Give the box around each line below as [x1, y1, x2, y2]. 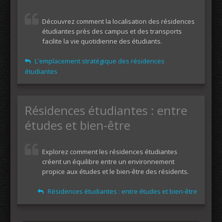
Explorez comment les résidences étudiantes [42, 147, 177, 156]
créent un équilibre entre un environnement [42, 157, 174, 166]
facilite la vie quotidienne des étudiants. [42, 37, 162, 46]
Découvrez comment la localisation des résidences [42, 17, 195, 26]
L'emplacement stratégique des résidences [33, 56, 165, 65]
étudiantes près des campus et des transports [42, 27, 182, 36]
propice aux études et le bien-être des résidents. [42, 167, 189, 176]
